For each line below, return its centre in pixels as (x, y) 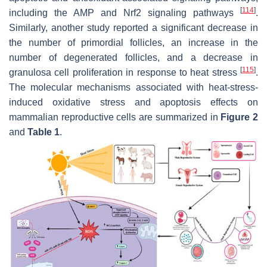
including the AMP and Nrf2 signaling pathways (125, 13)
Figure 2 (240, 117)
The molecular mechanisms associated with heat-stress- (133, 87)
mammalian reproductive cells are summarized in (115, 117)
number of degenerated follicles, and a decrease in (133, 57)
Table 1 (44, 132)
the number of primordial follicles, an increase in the (133, 42)
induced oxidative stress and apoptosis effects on (133, 102)
